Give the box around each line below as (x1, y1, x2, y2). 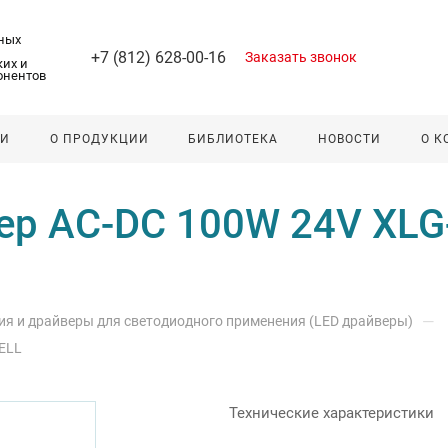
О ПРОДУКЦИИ (49, 131, 149, 146)
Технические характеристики (229, 404, 434, 422)
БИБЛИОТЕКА (188, 131, 279, 146)
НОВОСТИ (318, 131, 381, 146)
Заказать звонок (245, 48, 357, 65)
